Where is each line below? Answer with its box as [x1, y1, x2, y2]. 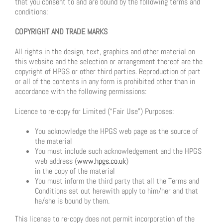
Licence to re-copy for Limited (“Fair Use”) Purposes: [15, 106, 174, 117]
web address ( [35, 156, 77, 167]
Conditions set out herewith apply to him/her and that [35, 186, 198, 197]
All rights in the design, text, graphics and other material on [15, 46, 195, 57]
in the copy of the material [35, 166, 115, 177]
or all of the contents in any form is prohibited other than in [15, 76, 195, 87]
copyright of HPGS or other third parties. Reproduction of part [15, 66, 201, 77]
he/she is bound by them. [35, 196, 110, 207]
